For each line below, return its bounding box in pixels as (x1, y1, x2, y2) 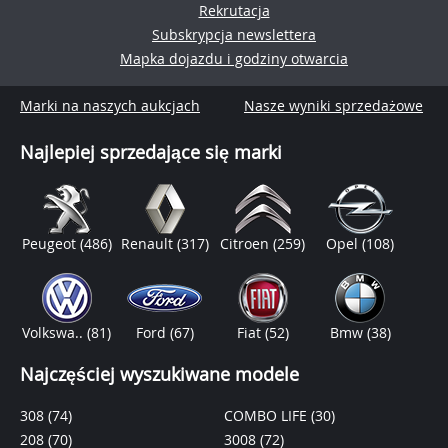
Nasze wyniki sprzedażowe (244, 96, 423, 115)
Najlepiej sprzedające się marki (20, 140, 282, 164)
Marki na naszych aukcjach (20, 96, 200, 115)
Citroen (220, 234, 274, 253)
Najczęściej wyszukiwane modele (20, 362, 299, 386)
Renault (120, 234, 177, 253)
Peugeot (21, 234, 80, 253)
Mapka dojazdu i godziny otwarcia (120, 49, 348, 68)
